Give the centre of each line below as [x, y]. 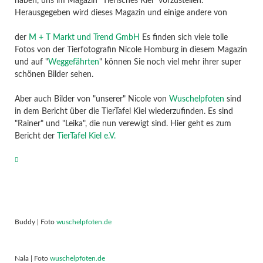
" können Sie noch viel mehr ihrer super [170, 63]
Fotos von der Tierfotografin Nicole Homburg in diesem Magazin [131, 50]
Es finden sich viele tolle [183, 38]
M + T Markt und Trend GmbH [84, 38]
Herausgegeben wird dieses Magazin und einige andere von [121, 13]
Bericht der [36, 136]
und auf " [31, 63]
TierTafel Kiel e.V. [86, 136]
